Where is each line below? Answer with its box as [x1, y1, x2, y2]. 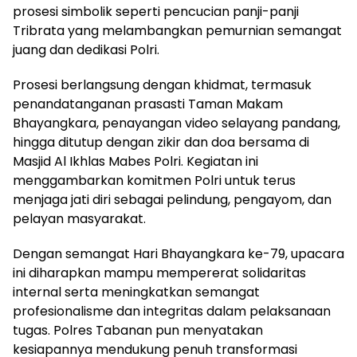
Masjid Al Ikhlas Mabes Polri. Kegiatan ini [13, 152, 258, 171]
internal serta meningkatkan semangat [13, 283, 260, 302]
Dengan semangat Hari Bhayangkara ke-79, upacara [13, 245, 344, 264]
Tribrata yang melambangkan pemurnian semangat [13, 22, 342, 41]
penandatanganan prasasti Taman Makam [13, 95, 283, 114]
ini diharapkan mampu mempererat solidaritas [13, 264, 306, 283]
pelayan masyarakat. [13, 210, 146, 229]
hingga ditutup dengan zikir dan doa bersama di [13, 133, 309, 152]
